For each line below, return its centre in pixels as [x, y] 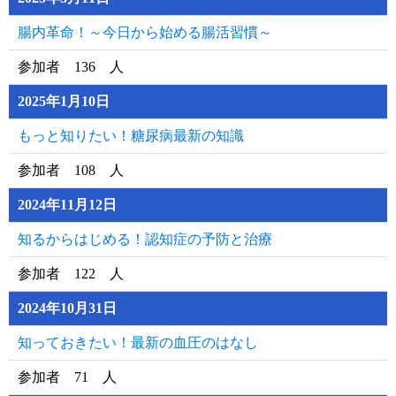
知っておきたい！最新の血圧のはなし [138, 343]
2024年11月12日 [67, 205]
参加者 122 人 [71, 274]
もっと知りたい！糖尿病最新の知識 [131, 136]
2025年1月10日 [64, 101]
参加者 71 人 [67, 377]
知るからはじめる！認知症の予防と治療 [145, 239]
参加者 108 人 [71, 170]
